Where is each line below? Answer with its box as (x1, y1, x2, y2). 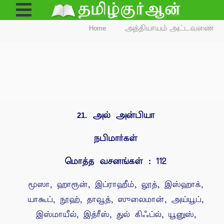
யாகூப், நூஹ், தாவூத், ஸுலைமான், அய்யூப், (28, 194, 203, 205)
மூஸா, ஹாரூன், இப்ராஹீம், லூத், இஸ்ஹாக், (28, 179, 203, 190)
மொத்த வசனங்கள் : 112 (65, 155, 166, 167)
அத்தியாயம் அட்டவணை (125, 24, 214, 32)
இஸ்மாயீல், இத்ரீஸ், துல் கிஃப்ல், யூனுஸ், (35, 209, 196, 220)
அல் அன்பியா (92, 109, 155, 121)
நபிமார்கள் (94, 132, 137, 144)
